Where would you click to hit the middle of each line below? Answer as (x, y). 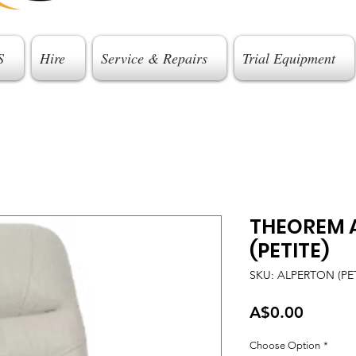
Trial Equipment (288, 58)
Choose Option (285, 345)
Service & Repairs (154, 58)
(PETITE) (289, 251)
